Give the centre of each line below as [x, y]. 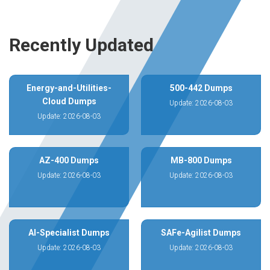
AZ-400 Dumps [69, 160]
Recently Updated [81, 45]
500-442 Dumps [201, 88]
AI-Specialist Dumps [69, 233]
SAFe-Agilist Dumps [201, 233]
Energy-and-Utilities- [69, 88]
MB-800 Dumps [201, 160]
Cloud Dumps [69, 101]
